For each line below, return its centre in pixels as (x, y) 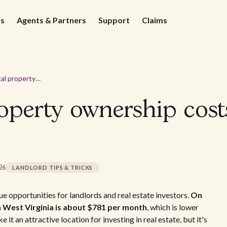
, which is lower (173, 207)
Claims (155, 20)
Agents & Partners (51, 20)
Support (114, 20)
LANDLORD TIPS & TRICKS (53, 167)
